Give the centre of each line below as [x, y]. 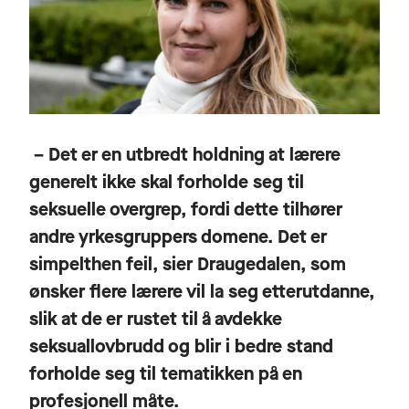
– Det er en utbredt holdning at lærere [185, 154]
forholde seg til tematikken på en [166, 373]
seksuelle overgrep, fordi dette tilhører [186, 209]
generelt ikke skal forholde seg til [167, 182]
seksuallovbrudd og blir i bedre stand [181, 346]
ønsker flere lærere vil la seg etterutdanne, [202, 291]
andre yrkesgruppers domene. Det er [178, 236]
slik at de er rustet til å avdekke [156, 319]
